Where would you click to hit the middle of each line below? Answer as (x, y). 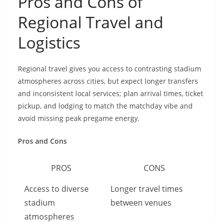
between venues (141, 203)
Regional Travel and (91, 22)
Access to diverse (56, 189)
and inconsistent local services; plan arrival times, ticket (111, 94)
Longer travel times (147, 189)
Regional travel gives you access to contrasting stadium (110, 69)
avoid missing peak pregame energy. (79, 118)
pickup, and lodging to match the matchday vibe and (105, 106)
